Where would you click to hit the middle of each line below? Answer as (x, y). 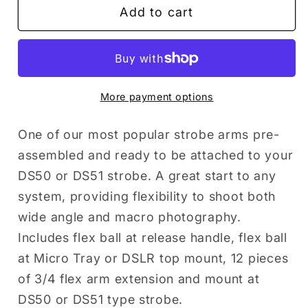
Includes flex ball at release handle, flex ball (153, 238)
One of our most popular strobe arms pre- (149, 135)
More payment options (157, 97)
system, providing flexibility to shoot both (147, 197)
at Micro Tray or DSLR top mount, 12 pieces (153, 258)
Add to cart (157, 12)
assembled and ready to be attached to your (156, 155)
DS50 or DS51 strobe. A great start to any (147, 176)
